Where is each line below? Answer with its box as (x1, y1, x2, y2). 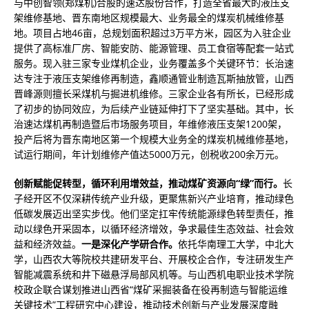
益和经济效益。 (14, 237, 81, 250)
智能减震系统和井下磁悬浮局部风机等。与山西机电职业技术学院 (14, 268, 294, 281)
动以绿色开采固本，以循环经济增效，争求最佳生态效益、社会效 (14, 222, 294, 235)
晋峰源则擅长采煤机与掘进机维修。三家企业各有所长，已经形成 (14, 87, 294, 100)
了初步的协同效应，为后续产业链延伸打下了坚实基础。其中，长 (14, 102, 294, 115)
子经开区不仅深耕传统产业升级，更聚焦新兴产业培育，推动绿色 (14, 192, 294, 205)
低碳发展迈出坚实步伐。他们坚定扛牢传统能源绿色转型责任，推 (14, 207, 294, 220)
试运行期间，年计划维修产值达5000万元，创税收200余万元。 (14, 148, 284, 161)
